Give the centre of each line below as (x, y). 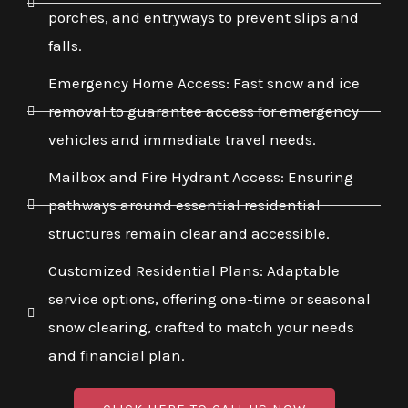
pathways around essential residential (184, 204)
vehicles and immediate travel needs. (182, 139)
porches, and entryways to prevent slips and (203, 17)
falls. (65, 45)
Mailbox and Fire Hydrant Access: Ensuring (200, 176)
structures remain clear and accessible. (189, 233)
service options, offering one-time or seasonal (209, 298)
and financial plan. (116, 355)
